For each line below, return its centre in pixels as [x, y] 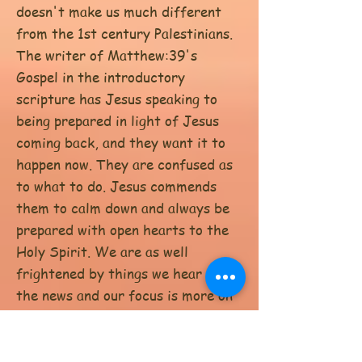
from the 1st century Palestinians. [124, 33]
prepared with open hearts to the [122, 229]
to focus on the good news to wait [124, 339]
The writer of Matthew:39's [107, 55]
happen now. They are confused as [124, 164]
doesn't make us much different [119, 11]
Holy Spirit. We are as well [102, 251]
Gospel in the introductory [101, 77]
